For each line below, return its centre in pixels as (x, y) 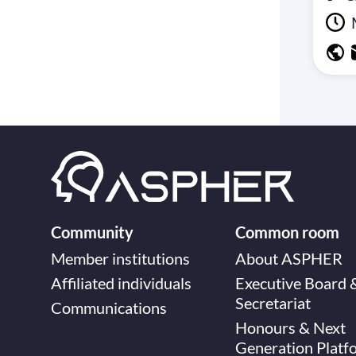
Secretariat (273, 303)
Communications (109, 308)
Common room (287, 232)
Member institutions (120, 258)
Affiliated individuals (121, 283)
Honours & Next (290, 327)
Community (92, 232)
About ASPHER (289, 258)
